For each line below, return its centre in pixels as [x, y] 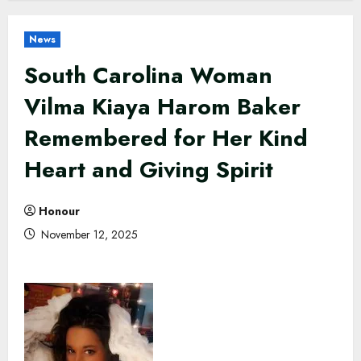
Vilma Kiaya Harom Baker [162, 106]
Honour [59, 211]
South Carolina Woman [148, 75]
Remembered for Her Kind [166, 138]
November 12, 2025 [88, 234]
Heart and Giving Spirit [149, 169]
